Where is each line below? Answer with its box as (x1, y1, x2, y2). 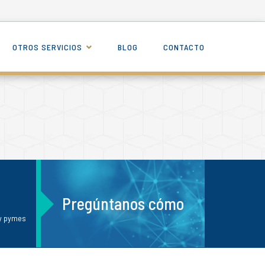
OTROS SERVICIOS (12, 42, 85, 52)
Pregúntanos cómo (62, 193, 184, 214)
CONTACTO (163, 42, 205, 52)
